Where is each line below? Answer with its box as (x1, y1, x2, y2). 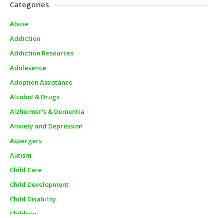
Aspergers (10, 136, 42, 145)
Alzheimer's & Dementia (10, 107, 84, 116)
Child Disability (10, 194, 56, 203)
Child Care (10, 165, 42, 174)
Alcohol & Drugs (10, 92, 59, 101)
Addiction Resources (10, 48, 73, 57)
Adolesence (10, 63, 46, 72)
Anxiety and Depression (10, 121, 83, 130)
